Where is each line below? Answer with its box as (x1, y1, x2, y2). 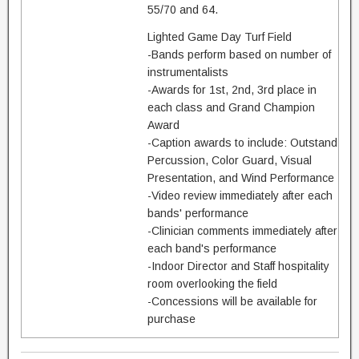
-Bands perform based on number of (147, 48, 331, 61)
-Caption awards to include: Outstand (147, 136, 337, 149)
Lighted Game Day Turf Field (147, 30, 292, 43)
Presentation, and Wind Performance (147, 171, 334, 184)
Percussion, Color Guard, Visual (147, 154, 312, 167)
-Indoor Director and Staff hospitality (147, 260, 329, 272)
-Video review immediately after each (147, 189, 333, 202)
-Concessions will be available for (147, 295, 317, 308)
